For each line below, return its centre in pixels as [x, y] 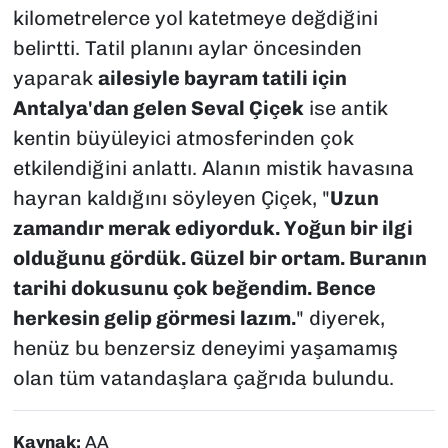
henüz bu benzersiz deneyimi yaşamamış [205, 347]
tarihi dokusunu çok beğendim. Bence [194, 287]
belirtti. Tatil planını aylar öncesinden [187, 47]
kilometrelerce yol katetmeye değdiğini [195, 17]
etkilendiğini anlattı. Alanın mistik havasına [213, 167]
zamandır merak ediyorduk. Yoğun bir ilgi [212, 227]
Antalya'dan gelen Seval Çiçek [158, 107]
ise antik [345, 107]
